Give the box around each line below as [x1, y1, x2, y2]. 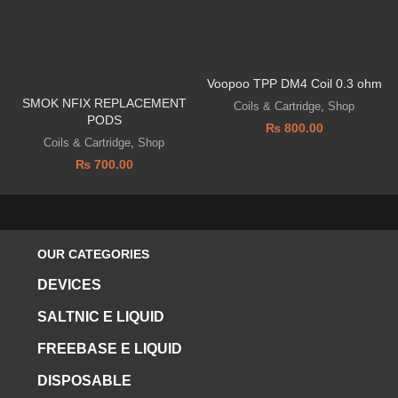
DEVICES [37, 276, 101, 292]
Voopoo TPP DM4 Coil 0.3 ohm [206, 76, 382, 91]
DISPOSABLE [37, 372, 131, 388]
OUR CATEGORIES [37, 246, 149, 261]
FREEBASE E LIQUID [37, 340, 182, 356]
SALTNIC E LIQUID [37, 308, 164, 324]
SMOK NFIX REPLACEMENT [21, 95, 187, 110]
